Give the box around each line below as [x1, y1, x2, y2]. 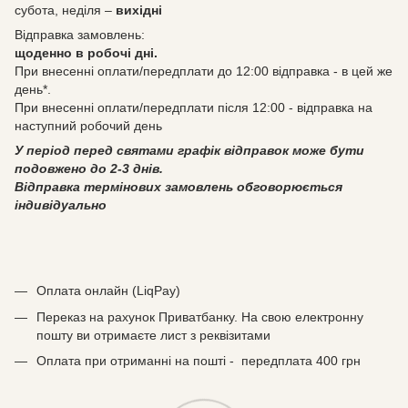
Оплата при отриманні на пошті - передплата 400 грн [36, 353, 361, 369]
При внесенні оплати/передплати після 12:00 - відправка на [15, 100, 372, 116]
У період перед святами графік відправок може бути [15, 143, 364, 158]
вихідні [116, 3, 162, 18]
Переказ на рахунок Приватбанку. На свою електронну [36, 309, 363, 324]
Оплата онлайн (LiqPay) [36, 283, 184, 299]
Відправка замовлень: [15, 27, 145, 43]
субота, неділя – [15, 3, 116, 18]
